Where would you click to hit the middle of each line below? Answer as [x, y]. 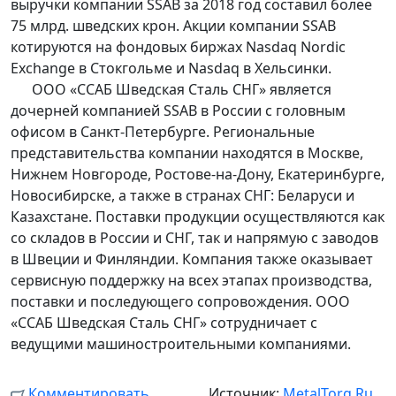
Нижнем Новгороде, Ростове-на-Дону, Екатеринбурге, [198, 175]
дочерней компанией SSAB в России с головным [178, 111]
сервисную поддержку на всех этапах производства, [191, 281]
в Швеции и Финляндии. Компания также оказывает [192, 259]
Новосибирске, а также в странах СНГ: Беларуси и [183, 196]
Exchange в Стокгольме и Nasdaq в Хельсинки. [171, 69]
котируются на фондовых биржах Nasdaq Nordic [178, 47]
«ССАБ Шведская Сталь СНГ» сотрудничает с [164, 323]
